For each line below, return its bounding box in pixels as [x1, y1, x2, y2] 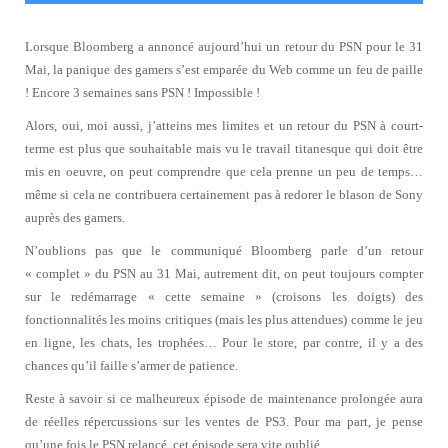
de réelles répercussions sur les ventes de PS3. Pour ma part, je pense [25, 413, 423, 429]
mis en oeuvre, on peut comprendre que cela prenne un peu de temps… [25, 163, 423, 179]
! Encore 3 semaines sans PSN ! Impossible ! [25, 84, 260, 100]
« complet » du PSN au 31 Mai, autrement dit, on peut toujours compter [25, 265, 423, 281]
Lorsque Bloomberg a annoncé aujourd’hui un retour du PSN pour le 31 [25, 38, 423, 54]
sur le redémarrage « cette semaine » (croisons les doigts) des [25, 288, 423, 304]
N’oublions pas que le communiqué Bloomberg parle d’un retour [25, 242, 423, 258]
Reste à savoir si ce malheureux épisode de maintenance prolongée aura [25, 390, 423, 406]
